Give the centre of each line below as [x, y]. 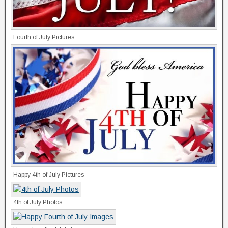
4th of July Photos [38, 202]
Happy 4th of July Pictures [49, 174]
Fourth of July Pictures [44, 37]
